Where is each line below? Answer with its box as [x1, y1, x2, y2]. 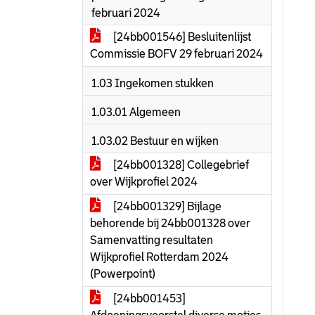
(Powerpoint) [90, 268, 155, 280]
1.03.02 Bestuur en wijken [91, 135, 219, 147]
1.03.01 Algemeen [91, 106, 181, 118]
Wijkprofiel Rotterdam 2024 [90, 251, 229, 263]
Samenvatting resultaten [90, 234, 213, 246]
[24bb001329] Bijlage [111, 200, 221, 212]
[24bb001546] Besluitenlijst [111, 31, 251, 43]
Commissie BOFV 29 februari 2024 [90, 48, 263, 60]
